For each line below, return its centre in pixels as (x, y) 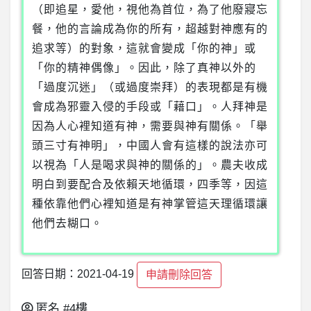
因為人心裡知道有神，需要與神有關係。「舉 (150, 126)
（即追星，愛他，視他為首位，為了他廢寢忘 (150, 10)
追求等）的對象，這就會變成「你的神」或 (144, 49)
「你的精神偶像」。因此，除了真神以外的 (144, 68)
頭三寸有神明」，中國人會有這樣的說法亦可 (150, 146)
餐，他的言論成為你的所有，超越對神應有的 (150, 29)
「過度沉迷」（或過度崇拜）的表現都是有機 (150, 87)
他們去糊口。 (67, 224)
